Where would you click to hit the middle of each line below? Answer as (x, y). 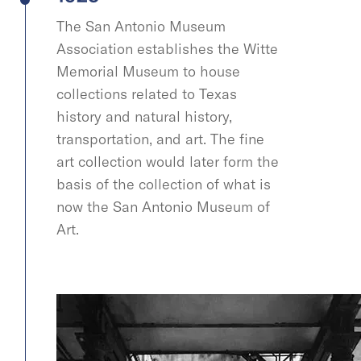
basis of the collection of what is (164, 184)
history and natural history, (144, 116)
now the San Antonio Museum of (163, 207)
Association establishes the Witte (167, 49)
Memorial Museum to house (148, 71)
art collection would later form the (168, 162)
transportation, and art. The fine (160, 139)
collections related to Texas (147, 94)
